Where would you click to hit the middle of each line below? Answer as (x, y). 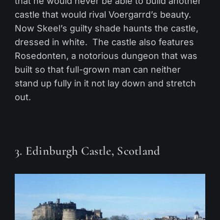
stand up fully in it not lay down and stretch (105, 83)
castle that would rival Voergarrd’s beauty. (104, 14)
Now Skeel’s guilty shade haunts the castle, (107, 28)
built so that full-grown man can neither (98, 69)
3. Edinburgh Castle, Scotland (87, 151)
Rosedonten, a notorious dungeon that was (106, 55)
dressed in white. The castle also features (104, 42)
